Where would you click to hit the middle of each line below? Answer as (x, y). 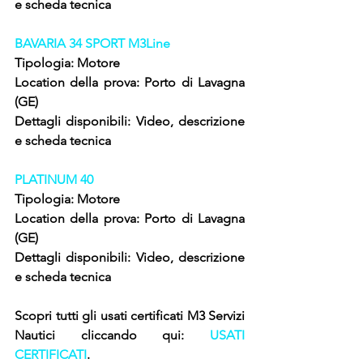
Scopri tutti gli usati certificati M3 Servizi (130, 316)
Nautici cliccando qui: (112, 335)
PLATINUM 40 (54, 180)
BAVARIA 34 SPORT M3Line (92, 44)
